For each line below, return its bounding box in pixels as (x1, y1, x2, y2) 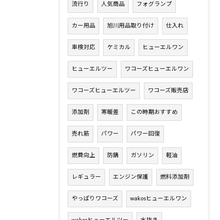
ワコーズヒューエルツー (72, 86, 136, 96)
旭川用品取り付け (107, 21, 154, 31)
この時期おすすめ (131, 108, 178, 117)
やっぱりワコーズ (72, 194, 118, 204)
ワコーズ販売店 (148, 86, 189, 96)
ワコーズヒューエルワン (125, 64, 189, 74)
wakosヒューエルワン (130, 194, 187, 204)
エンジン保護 (113, 172, 148, 182)
